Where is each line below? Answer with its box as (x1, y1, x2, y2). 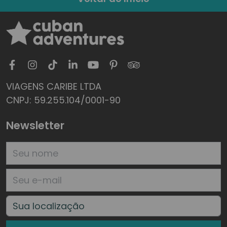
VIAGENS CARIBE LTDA (6, 80, 101, 93)
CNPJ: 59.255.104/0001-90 (6, 93, 121, 106)
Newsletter (6, 118, 64, 133)
